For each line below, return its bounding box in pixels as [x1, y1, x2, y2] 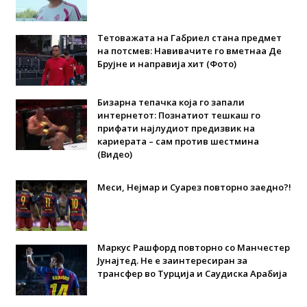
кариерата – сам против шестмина [97, 134, 259, 147]
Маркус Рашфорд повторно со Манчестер [97, 241, 290, 254]
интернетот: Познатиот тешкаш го [97, 108, 260, 121]
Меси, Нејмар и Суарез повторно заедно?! [97, 180, 291, 193]
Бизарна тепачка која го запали [97, 95, 245, 108]
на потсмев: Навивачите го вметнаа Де [97, 44, 282, 57]
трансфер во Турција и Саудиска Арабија [97, 267, 287, 280]
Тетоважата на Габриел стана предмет [97, 31, 282, 44]
